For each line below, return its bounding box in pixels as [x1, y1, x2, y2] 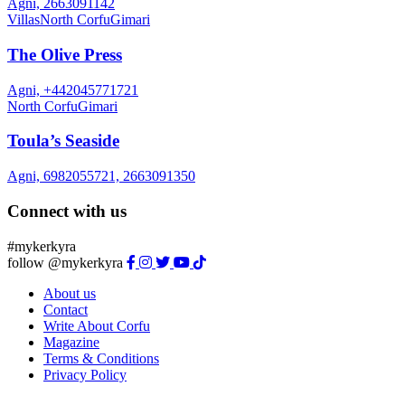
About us [43, 285, 96, 301]
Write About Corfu [43, 317, 150, 334]
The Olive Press [7, 44, 122, 64]
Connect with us [7, 201, 127, 221]
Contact [43, 301, 88, 317]
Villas [7, 12, 40, 28]
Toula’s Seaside [7, 131, 119, 151]
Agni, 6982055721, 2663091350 [7, 168, 195, 184]
